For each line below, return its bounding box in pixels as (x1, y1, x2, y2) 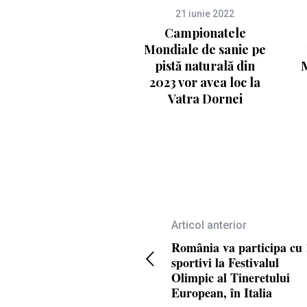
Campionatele (164, 25, 246, 42)
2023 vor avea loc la (149, 74, 260, 91)
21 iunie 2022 (175, 8, 234, 20)
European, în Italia (171, 284, 272, 302)
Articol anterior (171, 219, 247, 232)
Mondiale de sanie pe (144, 41, 266, 58)
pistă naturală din (155, 58, 255, 75)
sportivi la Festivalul (171, 254, 279, 272)
